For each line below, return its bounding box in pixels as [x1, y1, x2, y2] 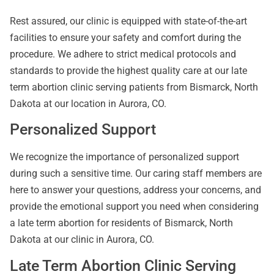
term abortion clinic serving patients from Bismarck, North [10, 81, 258, 94]
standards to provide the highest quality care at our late [10, 65, 247, 77]
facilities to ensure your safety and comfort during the [10, 32, 241, 44]
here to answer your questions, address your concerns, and [10, 184, 261, 196]
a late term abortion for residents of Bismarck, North [10, 217, 233, 229]
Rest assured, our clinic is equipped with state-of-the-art [10, 15, 247, 28]
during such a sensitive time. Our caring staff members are [10, 168, 262, 180]
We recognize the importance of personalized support [10, 151, 239, 163]
